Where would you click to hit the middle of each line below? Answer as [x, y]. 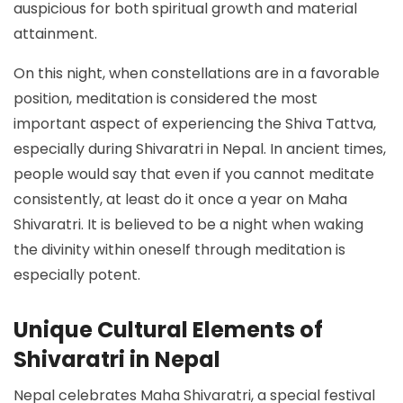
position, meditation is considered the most [166, 98]
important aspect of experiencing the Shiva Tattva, [195, 123]
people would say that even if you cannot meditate [194, 174]
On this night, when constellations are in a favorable [197, 73]
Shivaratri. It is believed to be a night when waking [188, 224]
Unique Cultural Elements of [168, 329]
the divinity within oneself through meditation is [179, 249]
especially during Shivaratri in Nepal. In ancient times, [200, 148]
